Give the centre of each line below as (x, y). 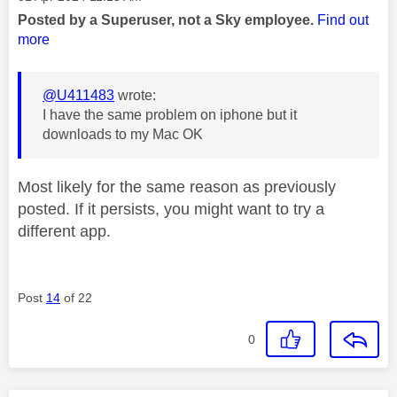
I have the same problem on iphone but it (170, 114)
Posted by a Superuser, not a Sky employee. (167, 19)
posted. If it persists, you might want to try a (171, 209)
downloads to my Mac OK (123, 134)
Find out (343, 19)
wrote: (135, 95)
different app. (64, 231)
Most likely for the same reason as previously (177, 187)
